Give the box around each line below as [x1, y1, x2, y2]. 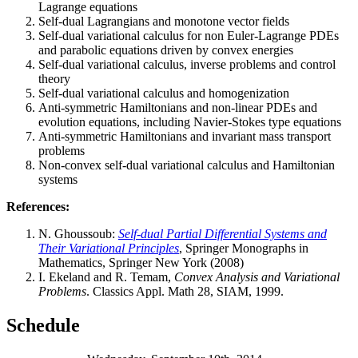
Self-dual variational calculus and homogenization [38, 86, 289, 101]
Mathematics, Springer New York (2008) [38, 256, 244, 270]
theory [38, 72, 70, 86]
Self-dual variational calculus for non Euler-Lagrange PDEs [38, 29, 339, 43]
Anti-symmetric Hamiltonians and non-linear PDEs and [38, 101, 317, 115]
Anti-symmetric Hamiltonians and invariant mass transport [38, 129, 331, 144]
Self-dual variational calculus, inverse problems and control [38, 58, 336, 72]
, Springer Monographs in [179, 241, 308, 256]
